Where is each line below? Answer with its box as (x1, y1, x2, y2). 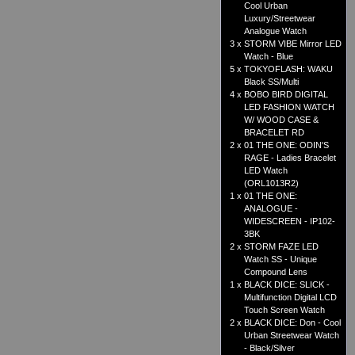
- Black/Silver (244, 343, 295, 353)
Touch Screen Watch (244, 305, 325, 315)
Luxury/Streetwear (244, 13, 315, 24)
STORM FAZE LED (244, 242, 319, 252)
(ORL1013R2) (244, 178, 299, 189)
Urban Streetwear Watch (244, 330, 339, 341)
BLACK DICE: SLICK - (244, 280, 330, 290)
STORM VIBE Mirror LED (244, 39, 342, 49)
